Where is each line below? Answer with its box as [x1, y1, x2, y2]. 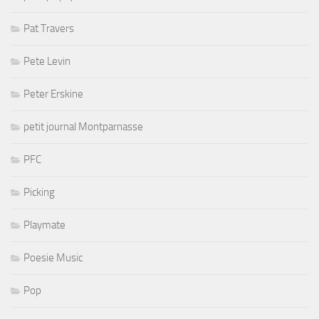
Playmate [23, 218, 66, 231]
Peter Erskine [23, 87, 83, 100]
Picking [23, 185, 55, 199]
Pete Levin [23, 54, 70, 68]
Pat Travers [23, 21, 74, 35]
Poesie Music [23, 251, 83, 264]
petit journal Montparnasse [23, 120, 143, 133]
